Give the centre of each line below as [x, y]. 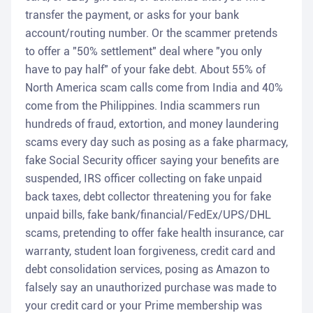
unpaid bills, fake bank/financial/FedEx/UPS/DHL [148, 215]
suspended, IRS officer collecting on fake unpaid [144, 179]
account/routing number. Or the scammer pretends [151, 34]
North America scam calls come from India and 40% [154, 88]
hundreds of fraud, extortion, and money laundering [152, 124]
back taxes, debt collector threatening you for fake [148, 197]
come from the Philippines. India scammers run [143, 106]
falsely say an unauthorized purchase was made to [151, 288]
